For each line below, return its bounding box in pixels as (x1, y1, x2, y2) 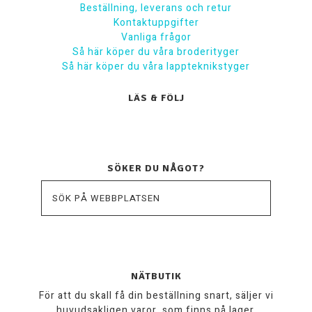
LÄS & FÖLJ (127, 92, 185, 104)
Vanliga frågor (120, 30, 192, 45)
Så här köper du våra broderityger (72, 45, 240, 60)
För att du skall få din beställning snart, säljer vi (38, 288, 274, 304)
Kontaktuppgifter (113, 15, 199, 31)
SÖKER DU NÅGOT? (107, 162, 205, 175)
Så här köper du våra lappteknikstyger (62, 59, 250, 75)
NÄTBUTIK (130, 270, 182, 283)
